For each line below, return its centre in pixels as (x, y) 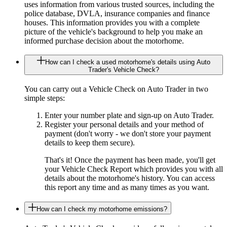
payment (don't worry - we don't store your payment (128, 134)
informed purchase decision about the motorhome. (104, 41)
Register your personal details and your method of (124, 125)
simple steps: (45, 98)
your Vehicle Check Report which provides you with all (134, 169)
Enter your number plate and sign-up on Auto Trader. (129, 116)
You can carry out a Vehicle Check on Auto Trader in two (116, 89)
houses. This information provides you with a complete (112, 22)
